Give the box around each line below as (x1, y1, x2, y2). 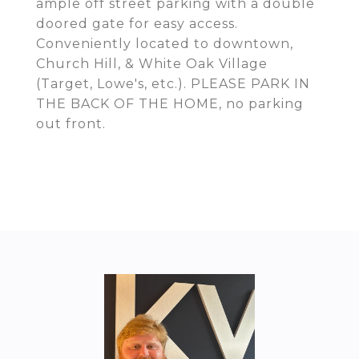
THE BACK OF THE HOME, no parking (36, 96, 304, 111)
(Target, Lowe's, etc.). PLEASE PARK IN (36, 76, 310, 91)
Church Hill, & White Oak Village (36, 56, 268, 71)
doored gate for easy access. (36, 16, 238, 31)
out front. (36, 116, 106, 131)
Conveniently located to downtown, (36, 36, 293, 51)
